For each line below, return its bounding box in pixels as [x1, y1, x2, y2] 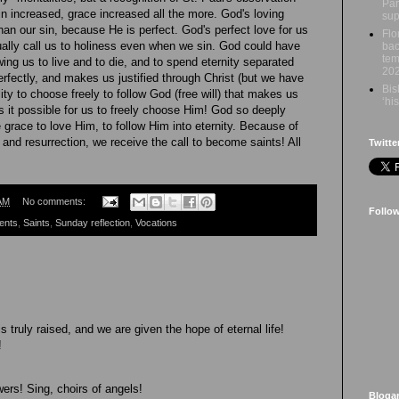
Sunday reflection [55, 217, 130, 229]
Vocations [135, 217, 177, 229]
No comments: [21, 195, 88, 207]
